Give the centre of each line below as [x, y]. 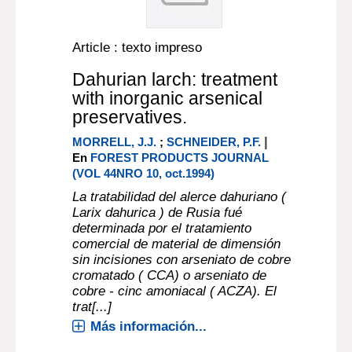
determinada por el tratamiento [162, 228]
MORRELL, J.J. [115, 142]
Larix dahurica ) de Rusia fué [158, 213]
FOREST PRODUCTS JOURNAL [180, 158]
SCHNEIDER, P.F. [214, 142]
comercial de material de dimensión [177, 244]
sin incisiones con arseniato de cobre [182, 260]
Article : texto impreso [137, 48]
